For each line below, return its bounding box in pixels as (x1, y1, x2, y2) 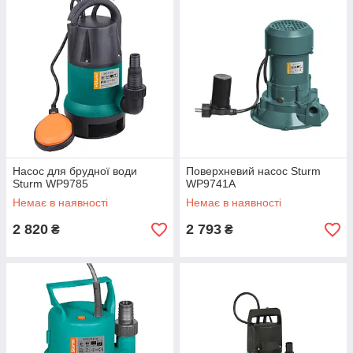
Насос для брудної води (13, 165, 137, 178)
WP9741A (186, 177, 236, 191)
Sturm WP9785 (13, 177, 88, 191)
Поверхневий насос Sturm (186, 165, 321, 178)
